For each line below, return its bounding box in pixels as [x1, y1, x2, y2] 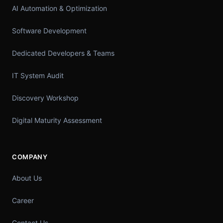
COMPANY [12, 153, 48, 161]
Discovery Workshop [12, 94, 79, 103]
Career [12, 196, 34, 205]
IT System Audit [12, 71, 64, 80]
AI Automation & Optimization [12, 4, 107, 13]
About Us [12, 174, 42, 183]
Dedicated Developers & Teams [12, 49, 114, 58]
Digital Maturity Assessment [12, 116, 102, 125]
